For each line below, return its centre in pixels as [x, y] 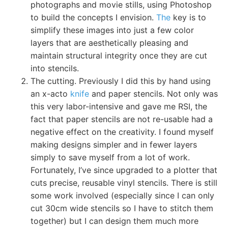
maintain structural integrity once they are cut [119, 55]
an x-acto [50, 93]
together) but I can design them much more [115, 221]
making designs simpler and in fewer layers [114, 144]
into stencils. [55, 68]
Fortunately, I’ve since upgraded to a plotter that [124, 170]
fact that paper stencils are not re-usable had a [122, 119]
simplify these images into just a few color [112, 30]
